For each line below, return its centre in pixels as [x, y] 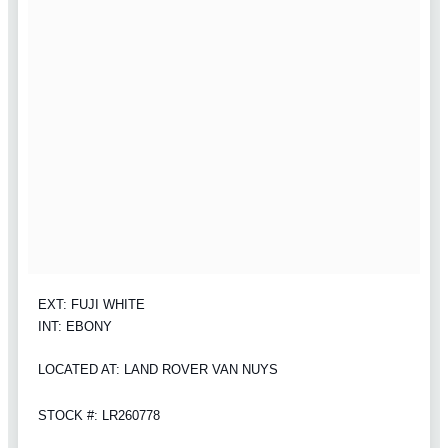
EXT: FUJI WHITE [91, 305]
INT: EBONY [75, 327]
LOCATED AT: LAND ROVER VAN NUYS [158, 370]
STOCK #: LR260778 [99, 415]
